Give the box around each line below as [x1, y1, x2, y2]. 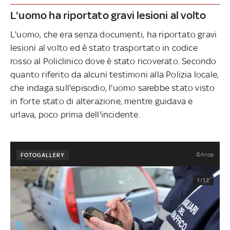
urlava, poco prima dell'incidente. [10, 109, 140, 120]
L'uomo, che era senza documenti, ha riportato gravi [10, 29, 217, 40]
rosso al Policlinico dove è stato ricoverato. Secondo [10, 55, 217, 66]
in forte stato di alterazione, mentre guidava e [10, 95, 193, 106]
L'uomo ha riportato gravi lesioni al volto [10, 8, 206, 22]
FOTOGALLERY [20, 151, 65, 159]
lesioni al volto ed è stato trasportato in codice [10, 42, 198, 53]
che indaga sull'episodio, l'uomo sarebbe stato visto [10, 82, 215, 93]
